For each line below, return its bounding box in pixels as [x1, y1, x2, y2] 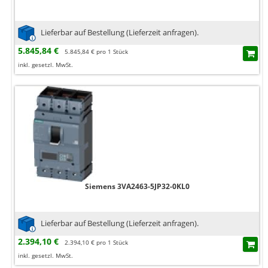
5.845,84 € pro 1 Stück [65, 47, 128, 56]
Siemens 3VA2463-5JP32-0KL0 [84, 181, 190, 192]
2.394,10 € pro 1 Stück [65, 238, 128, 247]
